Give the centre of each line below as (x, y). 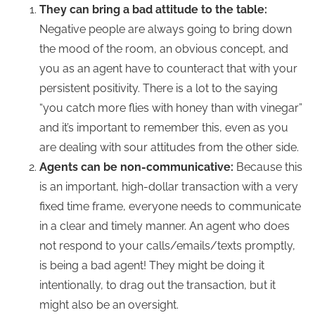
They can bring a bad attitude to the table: (153, 9)
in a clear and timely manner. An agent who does (165, 226)
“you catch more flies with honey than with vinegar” (171, 108)
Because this (268, 167)
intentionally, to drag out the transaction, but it (157, 285)
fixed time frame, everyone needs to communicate (170, 206)
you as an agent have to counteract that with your (168, 69)
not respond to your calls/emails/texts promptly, (167, 246)
